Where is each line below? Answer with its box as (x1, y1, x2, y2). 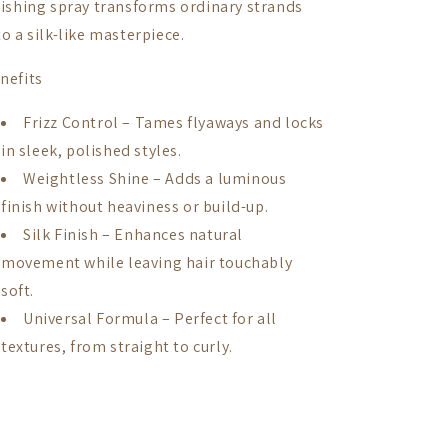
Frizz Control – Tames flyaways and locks (23, 112, 325, 134)
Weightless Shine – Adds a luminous (23, 168, 287, 190)
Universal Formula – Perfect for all (23, 308, 278, 330)
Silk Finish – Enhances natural (23, 224, 244, 246)
